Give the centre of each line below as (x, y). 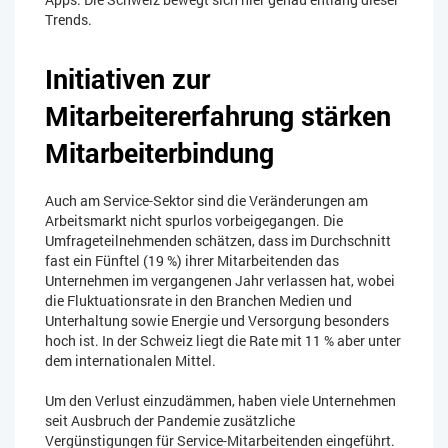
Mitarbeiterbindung (159, 153)
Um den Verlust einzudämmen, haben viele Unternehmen (220, 401)
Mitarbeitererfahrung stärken (218, 116)
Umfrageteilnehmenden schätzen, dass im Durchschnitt (218, 241)
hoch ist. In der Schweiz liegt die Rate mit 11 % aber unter (223, 341)
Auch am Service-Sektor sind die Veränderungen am (206, 201)
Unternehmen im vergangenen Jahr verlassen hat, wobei (220, 281)
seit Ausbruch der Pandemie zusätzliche (170, 421)
